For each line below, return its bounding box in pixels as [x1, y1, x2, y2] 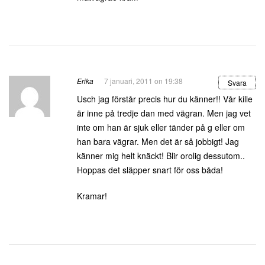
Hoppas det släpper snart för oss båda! [77, 164, 223, 176]
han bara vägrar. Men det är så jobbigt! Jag [77, 135, 239, 147]
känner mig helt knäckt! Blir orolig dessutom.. [77, 150, 245, 161]
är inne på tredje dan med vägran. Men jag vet [77, 107, 251, 119]
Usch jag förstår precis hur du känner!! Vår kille [77, 93, 253, 105]
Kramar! [77, 190, 107, 202]
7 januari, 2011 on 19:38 [104, 76, 183, 86]
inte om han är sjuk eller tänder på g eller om [77, 121, 245, 133]
